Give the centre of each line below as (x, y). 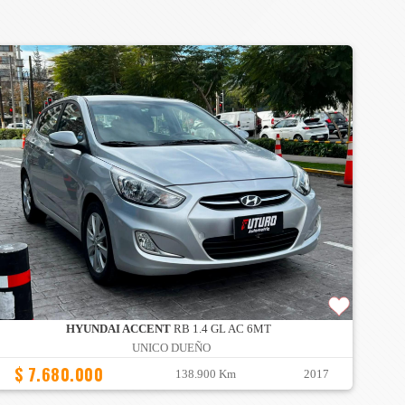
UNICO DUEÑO (171, 348)
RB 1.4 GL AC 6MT (221, 330)
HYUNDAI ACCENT (119, 330)
